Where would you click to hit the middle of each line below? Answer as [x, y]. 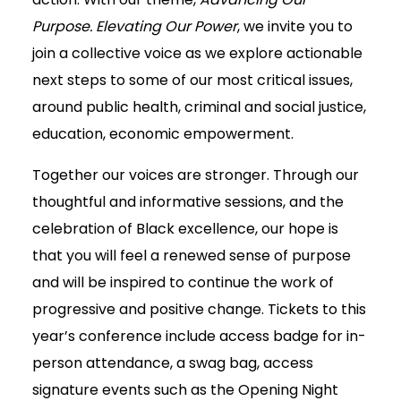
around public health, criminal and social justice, [199, 107]
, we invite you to [295, 27]
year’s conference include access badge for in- [199, 337]
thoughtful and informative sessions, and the [188, 202]
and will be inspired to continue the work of [183, 283]
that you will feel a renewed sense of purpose [192, 256]
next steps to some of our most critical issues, [192, 81]
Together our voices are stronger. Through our [196, 175]
